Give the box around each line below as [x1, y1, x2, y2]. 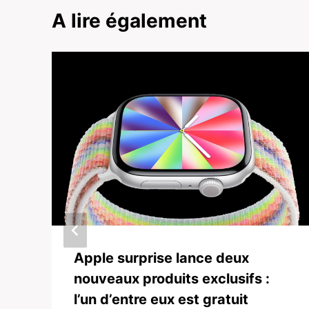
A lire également [52, 9, 207, 33]
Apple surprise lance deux [74, 250, 249, 267]
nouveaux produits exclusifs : [74, 270, 270, 288]
